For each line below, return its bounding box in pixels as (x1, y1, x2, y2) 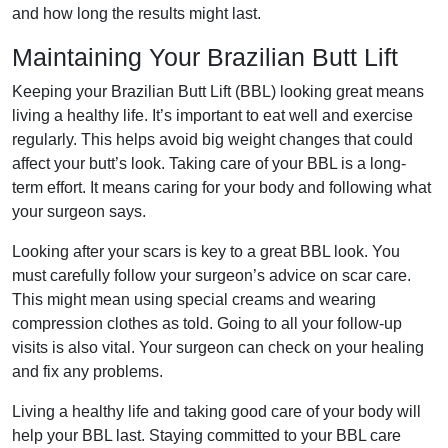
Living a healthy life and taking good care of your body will (12, 403, 421, 420)
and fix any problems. (12, 363, 163, 380)
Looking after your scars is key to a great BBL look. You (12, 243, 400, 260)
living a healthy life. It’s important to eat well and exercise (12, 107, 413, 124)
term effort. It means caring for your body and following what (12, 179, 431, 196)
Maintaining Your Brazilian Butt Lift (12, 43, 398, 71)
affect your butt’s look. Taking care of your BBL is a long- (12, 155, 406, 172)
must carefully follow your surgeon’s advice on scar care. (12, 267, 411, 284)
